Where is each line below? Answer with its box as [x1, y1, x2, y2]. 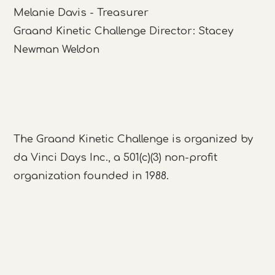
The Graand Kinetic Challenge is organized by [14, 133, 254, 145]
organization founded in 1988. [14, 170, 169, 182]
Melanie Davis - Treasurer [14, 6, 149, 18]
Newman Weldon [14, 43, 100, 55]
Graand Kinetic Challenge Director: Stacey [14, 25, 234, 37]
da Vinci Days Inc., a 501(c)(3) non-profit [14, 152, 218, 164]
